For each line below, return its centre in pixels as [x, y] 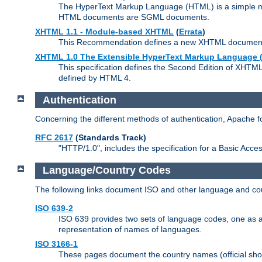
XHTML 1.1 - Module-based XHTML [104, 32]
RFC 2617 [54, 138]
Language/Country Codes [106, 170]
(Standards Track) [110, 138]
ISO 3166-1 [56, 244]
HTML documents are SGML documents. [134, 17]
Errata [191, 32]
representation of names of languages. [130, 229]
